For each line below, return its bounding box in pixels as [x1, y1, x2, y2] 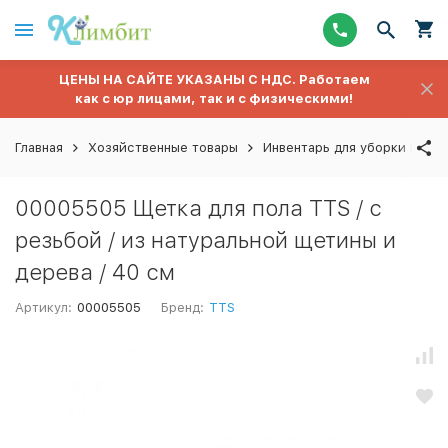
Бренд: [161, 300, 205, 315]
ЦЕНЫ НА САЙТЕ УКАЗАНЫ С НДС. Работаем [58, 72, 370, 87]
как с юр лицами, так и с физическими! [75, 91, 353, 106]
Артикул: [15, 300, 72, 315]
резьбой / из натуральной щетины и [15, 227, 396, 253]
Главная [15, 140, 63, 155]
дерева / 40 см [15, 259, 175, 285]
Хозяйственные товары [88, 140, 238, 155]
